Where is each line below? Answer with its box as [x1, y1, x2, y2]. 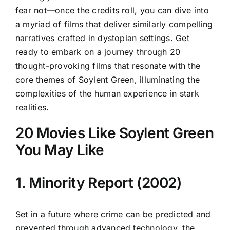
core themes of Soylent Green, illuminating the [15, 74, 200, 85]
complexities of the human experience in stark [15, 88, 199, 99]
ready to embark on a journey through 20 [15, 47, 181, 57]
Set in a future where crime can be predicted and [15, 208, 211, 219]
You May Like [15, 141, 104, 159]
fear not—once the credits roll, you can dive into [15, 5, 209, 15]
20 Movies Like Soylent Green [15, 124, 214, 142]
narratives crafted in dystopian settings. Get [15, 33, 189, 43]
